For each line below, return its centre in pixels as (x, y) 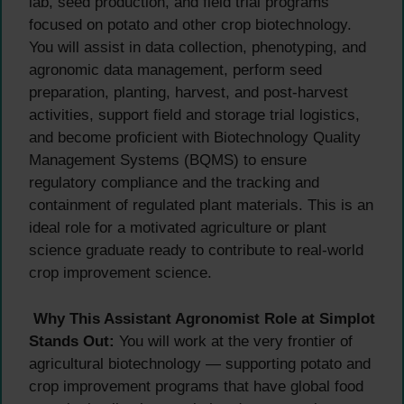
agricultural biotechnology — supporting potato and (200, 363)
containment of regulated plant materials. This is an (201, 206)
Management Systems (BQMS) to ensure (168, 161)
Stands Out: (72, 341)
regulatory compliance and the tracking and (174, 183)
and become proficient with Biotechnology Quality (195, 138)
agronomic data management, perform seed (175, 70)
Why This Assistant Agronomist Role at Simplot (204, 318)
